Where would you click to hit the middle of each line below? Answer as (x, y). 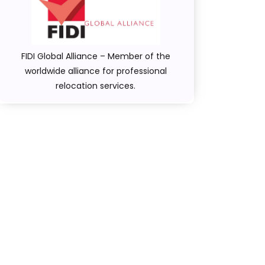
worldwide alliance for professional (96, 71)
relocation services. (96, 85)
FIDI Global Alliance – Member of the (96, 56)
